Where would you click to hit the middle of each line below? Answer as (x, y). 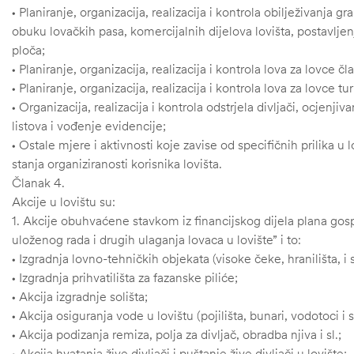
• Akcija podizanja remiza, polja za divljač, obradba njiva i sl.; (177, 335)
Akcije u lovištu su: (64, 202)
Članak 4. (38, 183)
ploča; (28, 50)
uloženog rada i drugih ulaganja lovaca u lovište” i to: (156, 240)
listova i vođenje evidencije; (89, 126)
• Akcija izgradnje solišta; (80, 297)
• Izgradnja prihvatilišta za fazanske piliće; (125, 278)
